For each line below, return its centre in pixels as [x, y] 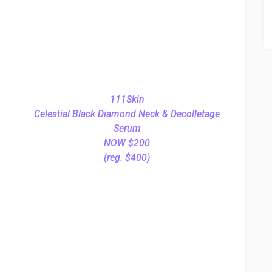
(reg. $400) [127, 158]
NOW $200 [127, 143]
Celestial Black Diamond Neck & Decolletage [127, 114]
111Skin [127, 99]
